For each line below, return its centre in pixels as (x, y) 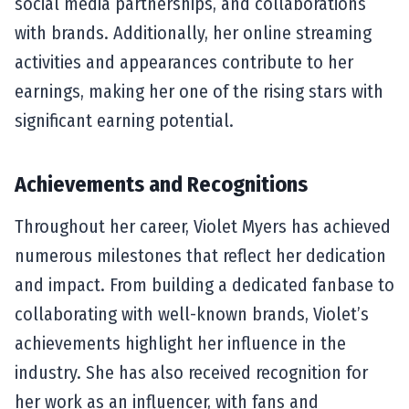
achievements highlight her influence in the (180, 343)
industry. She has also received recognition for (191, 372)
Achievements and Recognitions (161, 184)
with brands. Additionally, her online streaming (193, 32)
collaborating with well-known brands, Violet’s (192, 314)
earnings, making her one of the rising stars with (199, 91)
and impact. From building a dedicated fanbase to (204, 284)
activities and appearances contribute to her (184, 62)
